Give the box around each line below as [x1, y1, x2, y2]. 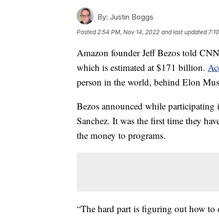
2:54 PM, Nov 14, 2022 [97, 28, 159, 36]
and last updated [161, 28, 207, 36]
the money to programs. [77, 129, 166, 142]
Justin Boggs [108, 12, 153, 22]
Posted [77, 28, 97, 36]
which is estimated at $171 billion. [77, 61, 208, 74]
